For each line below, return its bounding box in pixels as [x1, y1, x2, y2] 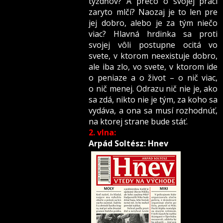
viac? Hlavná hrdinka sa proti [89, 28, 218, 40]
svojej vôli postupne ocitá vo [89, 39, 218, 51]
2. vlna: [89, 127, 116, 138]
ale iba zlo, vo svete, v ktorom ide [89, 61, 218, 73]
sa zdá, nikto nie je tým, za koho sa [89, 94, 218, 106]
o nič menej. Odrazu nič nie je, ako [89, 83, 218, 95]
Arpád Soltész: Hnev [89, 138, 169, 149]
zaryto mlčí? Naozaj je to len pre [89, 6, 218, 18]
